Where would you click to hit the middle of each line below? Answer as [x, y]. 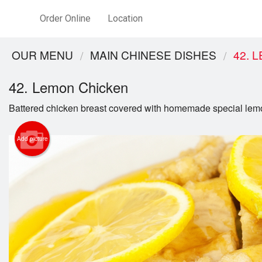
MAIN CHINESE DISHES [153, 55]
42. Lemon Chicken [68, 87]
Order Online [65, 18]
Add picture [32, 139]
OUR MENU [42, 55]
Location [125, 18]
